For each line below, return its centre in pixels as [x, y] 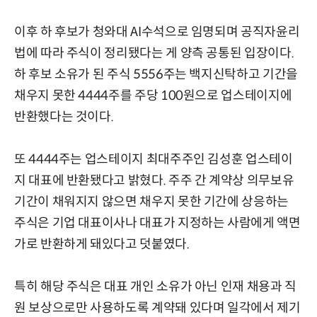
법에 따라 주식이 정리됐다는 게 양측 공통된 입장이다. [154, 53]
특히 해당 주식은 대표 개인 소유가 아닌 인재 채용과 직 [155, 286]
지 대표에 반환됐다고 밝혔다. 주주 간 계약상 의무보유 [154, 180]
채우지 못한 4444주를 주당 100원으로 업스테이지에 [153, 95]
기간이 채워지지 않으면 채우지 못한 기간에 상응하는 [151, 201]
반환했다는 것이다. [64, 116]
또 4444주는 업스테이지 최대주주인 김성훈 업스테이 [154, 159]
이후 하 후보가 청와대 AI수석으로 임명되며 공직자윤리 [157, 31]
